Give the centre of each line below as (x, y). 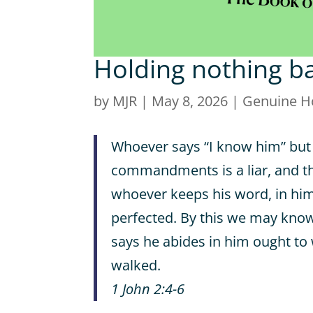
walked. (136, 265)
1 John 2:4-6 (148, 289)
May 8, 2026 (190, 101)
